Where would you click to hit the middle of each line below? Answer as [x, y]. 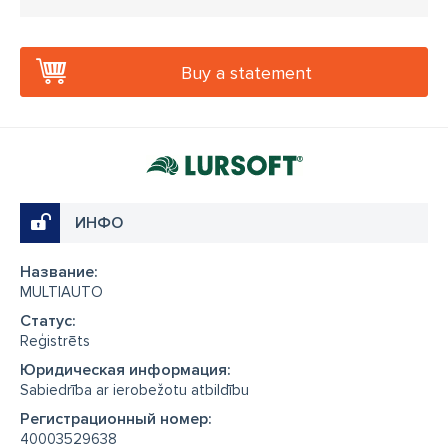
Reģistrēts [55, 341]
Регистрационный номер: [116, 419]
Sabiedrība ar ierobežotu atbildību [134, 390]
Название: [59, 272]
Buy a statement [246, 73]
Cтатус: [48, 321]
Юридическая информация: [125, 370]
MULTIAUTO [61, 292]
